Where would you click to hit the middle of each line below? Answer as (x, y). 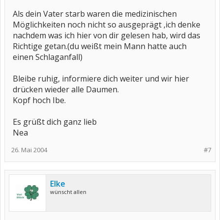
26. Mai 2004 (29, 150)
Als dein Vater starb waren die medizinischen (95, 14)
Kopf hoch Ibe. (39, 100)
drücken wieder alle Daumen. (66, 89)
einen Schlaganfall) (48, 57)
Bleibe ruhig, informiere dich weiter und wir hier (101, 79)
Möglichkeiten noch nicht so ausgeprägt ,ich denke (107, 25)
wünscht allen (68, 192)
